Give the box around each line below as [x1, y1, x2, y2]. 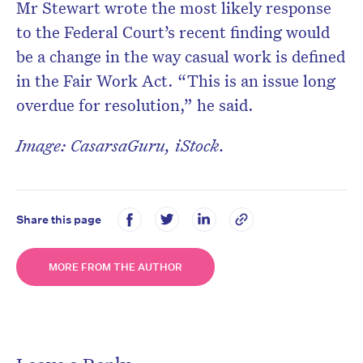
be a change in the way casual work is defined [16, 45, 345, 67]
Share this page [16, 211, 101, 227]
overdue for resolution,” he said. [16, 94, 258, 116]
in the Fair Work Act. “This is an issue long [16, 70, 335, 92]
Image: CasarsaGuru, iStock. [16, 135, 225, 156]
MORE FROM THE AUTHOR [49, 260, 182, 275]
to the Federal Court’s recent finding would [16, 21, 330, 43]
